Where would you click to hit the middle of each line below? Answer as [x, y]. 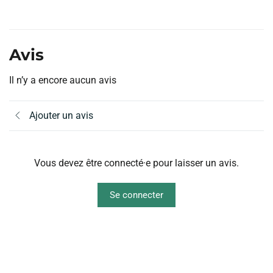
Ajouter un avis [61, 116]
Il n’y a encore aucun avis [63, 80]
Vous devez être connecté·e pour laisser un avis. [136, 163]
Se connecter [136, 195]
